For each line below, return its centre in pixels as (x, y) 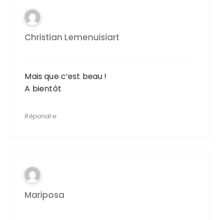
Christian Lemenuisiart (72, 38)
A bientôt (43, 89)
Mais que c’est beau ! (66, 77)
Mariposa (45, 195)
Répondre (41, 116)
